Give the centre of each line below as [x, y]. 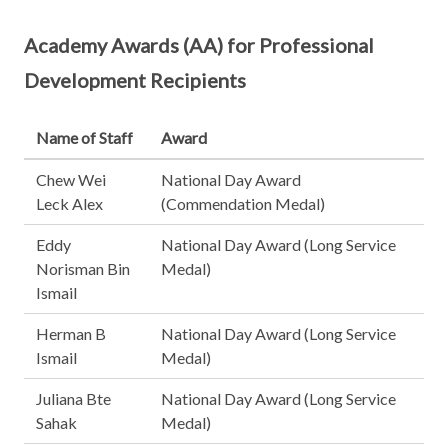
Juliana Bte [73, 398]
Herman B [71, 333]
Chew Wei [71, 179]
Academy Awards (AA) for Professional [199, 45]
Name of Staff [84, 137]
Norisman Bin [83, 268]
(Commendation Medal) [243, 203]
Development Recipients [135, 80]
